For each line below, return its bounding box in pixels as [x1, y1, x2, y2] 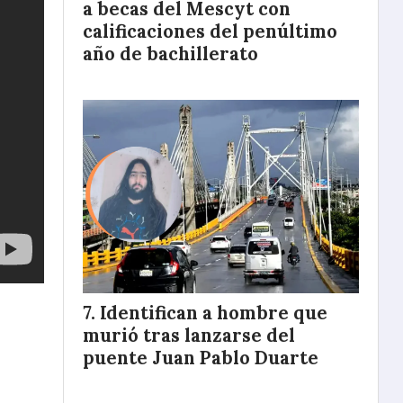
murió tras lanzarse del [83, 323, 295, 347]
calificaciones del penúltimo [83, 19, 337, 43]
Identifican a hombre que [100, 300, 327, 325]
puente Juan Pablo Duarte [83, 345, 318, 370]
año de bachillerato [83, 41, 258, 66]
